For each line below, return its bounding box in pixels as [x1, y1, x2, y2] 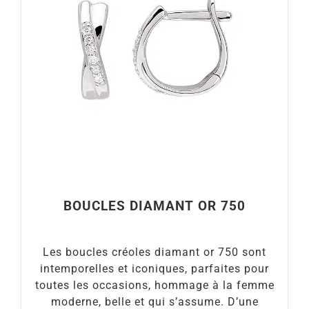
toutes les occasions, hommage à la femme [34, 278, 275, 292]
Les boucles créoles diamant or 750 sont [43, 245, 266, 259]
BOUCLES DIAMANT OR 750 [63, 198, 246, 214]
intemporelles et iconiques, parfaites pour [40, 261, 269, 275]
